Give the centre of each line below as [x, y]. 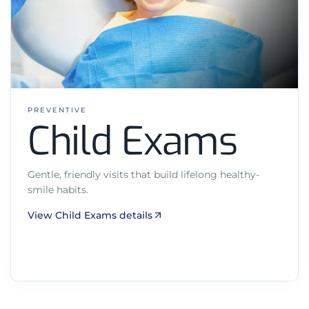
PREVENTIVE [57, 110]
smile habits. [58, 189]
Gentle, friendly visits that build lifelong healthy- [143, 174]
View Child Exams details [90, 215]
